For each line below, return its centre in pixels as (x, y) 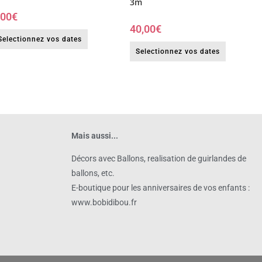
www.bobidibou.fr (104, 203)
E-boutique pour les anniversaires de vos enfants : (161, 188)
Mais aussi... (95, 136)
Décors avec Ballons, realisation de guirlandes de (159, 159)
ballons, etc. (93, 173)
